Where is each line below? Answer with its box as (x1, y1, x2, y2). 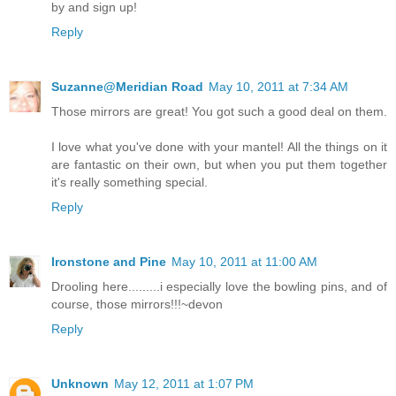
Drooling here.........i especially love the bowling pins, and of (51, 278, 387, 293)
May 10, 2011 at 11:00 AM (171, 254, 317, 269)
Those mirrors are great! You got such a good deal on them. (51, 103, 387, 118)
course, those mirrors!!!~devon (51, 296, 223, 311)
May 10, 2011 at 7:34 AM (209, 79, 348, 94)
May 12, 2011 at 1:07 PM (114, 376, 254, 391)
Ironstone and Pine (51, 254, 166, 269)
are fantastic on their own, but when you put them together (51, 156, 387, 171)
